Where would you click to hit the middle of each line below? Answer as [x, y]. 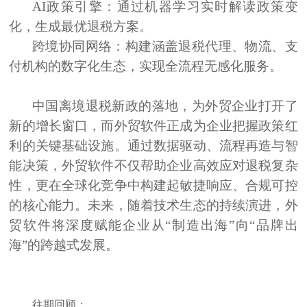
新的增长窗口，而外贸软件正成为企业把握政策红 [153, 126]
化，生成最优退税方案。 [81, 27]
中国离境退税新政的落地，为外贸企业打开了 [165, 106]
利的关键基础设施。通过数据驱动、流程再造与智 [153, 146]
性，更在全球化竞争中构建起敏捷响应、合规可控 [153, 186]
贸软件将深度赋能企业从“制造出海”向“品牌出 [153, 225]
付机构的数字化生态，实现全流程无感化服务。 [146, 66]
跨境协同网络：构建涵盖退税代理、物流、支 [165, 47]
